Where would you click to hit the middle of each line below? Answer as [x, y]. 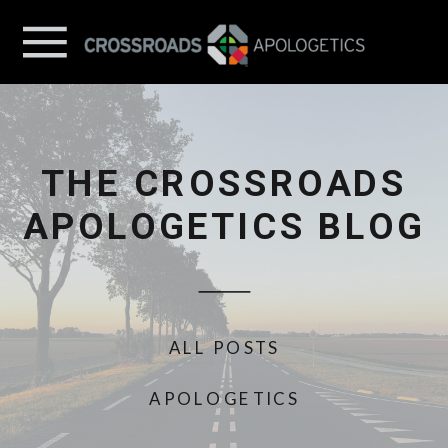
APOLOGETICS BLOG [224, 226]
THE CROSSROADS [224, 183]
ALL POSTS [224, 348]
